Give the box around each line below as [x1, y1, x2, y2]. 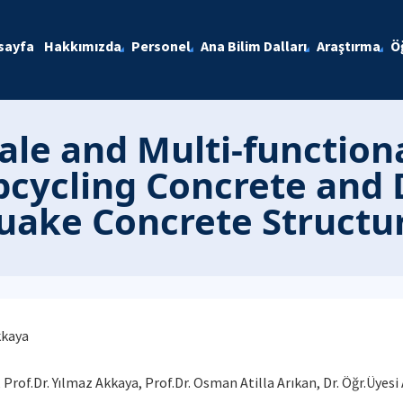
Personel [130, 37, 191, 55]
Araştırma [316, 37, 381, 55]
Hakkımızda [43, 37, 121, 55]
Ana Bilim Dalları [200, 37, 307, 55]
